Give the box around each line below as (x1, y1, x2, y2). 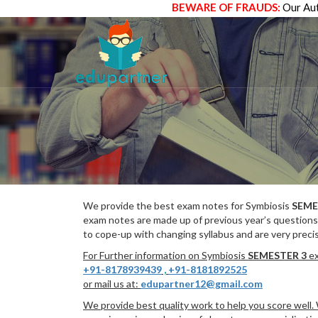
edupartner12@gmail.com (141, 278, 263, 290)
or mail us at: (83, 278, 141, 290)
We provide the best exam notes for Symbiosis (83, 199, 292, 212)
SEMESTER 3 (246, 249, 307, 261)
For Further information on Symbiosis (83, 249, 246, 261)
